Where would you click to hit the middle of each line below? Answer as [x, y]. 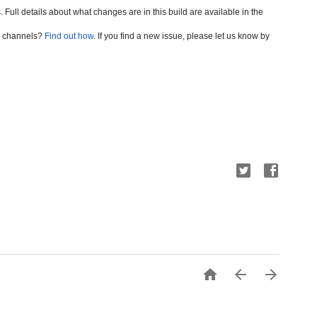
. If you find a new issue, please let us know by [181, 36]
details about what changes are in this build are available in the [141, 12]
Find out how [69, 36]
